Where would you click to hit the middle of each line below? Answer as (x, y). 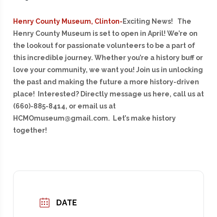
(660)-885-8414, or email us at (64, 106)
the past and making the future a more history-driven (106, 82)
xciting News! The (159, 22)
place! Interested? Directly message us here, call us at (108, 94)
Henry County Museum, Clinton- (68, 22)
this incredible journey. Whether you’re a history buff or (108, 58)
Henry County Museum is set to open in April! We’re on (105, 34)
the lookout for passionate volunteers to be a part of (104, 46)
